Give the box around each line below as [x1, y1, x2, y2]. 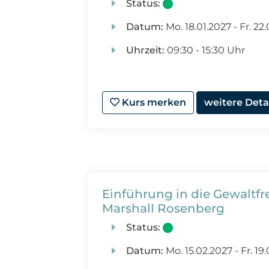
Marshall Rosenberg [102, 201, 225, 216]
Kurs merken [119, 97, 187, 108]
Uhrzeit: [125, 44, 165, 56]
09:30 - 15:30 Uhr [164, 44, 245, 56]
